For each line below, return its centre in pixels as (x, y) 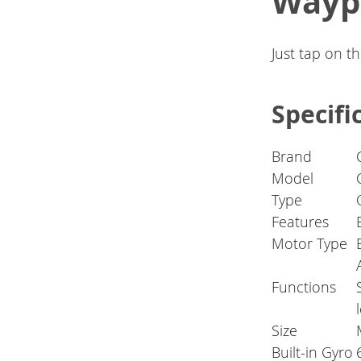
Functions (304, 287)
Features (301, 222)
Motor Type (310, 244)
